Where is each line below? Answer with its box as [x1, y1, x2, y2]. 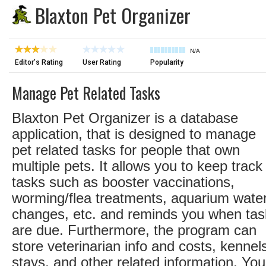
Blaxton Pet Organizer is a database [12, 110, 238, 126]
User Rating [83, 58, 121, 66]
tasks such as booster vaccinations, [12, 174, 235, 190]
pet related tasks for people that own [12, 142, 240, 158]
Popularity [150, 58, 183, 66]
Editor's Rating [15, 58, 63, 66]
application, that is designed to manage [12, 126, 256, 142]
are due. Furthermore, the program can [12, 222, 256, 238]
